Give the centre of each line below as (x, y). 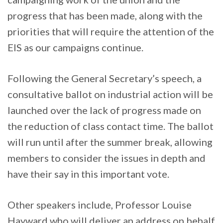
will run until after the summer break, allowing (110, 142)
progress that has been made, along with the (105, 16)
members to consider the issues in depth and (107, 158)
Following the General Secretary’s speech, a (105, 78)
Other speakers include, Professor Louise (100, 205)
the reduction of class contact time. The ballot (111, 126)
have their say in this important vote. (88, 174)
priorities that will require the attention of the (111, 32)
